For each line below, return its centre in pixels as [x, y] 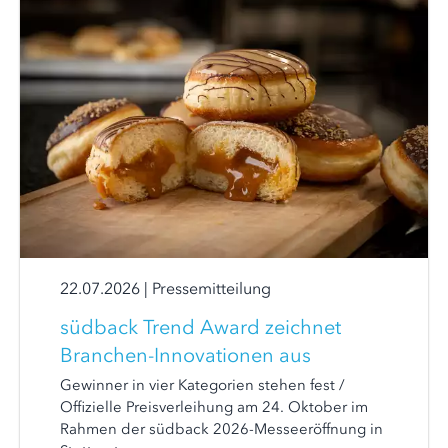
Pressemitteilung [211, 288]
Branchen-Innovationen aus [185, 355]
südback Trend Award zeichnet [200, 327]
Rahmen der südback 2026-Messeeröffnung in [221, 429]
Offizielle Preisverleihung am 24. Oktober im [214, 407]
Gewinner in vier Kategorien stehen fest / [202, 385]
